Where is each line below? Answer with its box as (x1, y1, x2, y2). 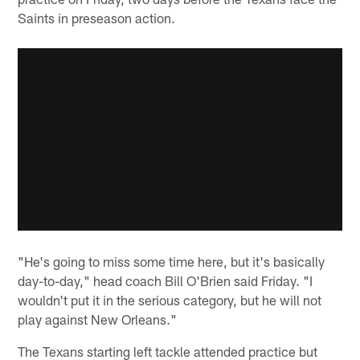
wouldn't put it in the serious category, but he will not (18, 292, 322, 309)
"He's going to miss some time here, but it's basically (18, 253, 325, 270)
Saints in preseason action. (18, 9, 176, 26)
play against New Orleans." (18, 311, 178, 328)
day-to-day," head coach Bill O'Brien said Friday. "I (18, 272, 313, 289)
